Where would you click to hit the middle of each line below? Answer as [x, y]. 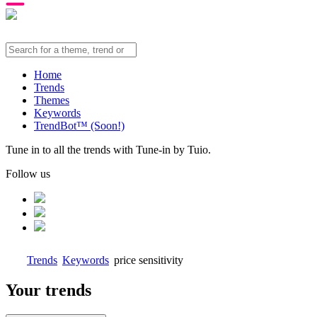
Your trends [48, 290]
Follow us [28, 174]
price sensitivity [149, 260]
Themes [52, 100]
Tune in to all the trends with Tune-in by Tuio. [108, 150]
